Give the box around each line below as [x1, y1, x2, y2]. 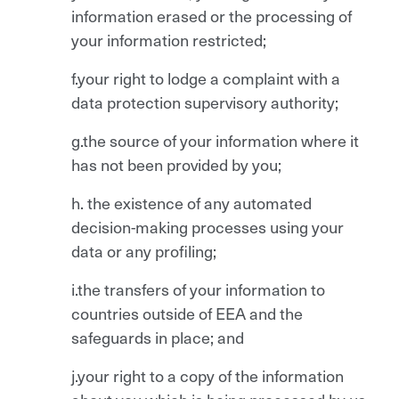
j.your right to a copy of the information [71, 362, 344, 387]
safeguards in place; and [71, 324, 244, 349]
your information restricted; [71, 27, 266, 52]
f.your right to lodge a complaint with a [71, 65, 340, 90]
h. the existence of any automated [71, 190, 312, 215]
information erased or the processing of [71, 3, 352, 28]
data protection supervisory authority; [71, 89, 338, 114]
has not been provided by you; [71, 151, 281, 176]
